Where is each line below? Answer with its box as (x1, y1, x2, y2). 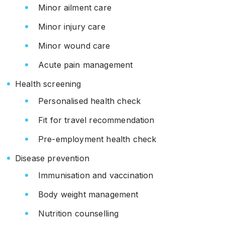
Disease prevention (15, 153, 89, 163)
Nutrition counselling (38, 208, 119, 218)
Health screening (15, 79, 81, 89)
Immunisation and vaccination (38, 170, 154, 180)
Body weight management (38, 189, 139, 199)
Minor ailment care (38, 3, 111, 13)
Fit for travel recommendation (38, 115, 155, 125)
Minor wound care (38, 41, 113, 51)
